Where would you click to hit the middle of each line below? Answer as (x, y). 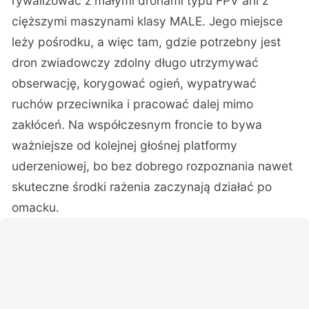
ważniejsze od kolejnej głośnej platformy (125, 145)
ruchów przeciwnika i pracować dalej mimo (133, 103)
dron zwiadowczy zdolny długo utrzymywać (136, 62)
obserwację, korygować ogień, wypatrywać (134, 83)
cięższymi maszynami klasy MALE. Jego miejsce (148, 21)
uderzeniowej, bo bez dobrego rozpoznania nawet (152, 166)
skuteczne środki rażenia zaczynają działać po (142, 186)
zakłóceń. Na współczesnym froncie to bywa (137, 124)
